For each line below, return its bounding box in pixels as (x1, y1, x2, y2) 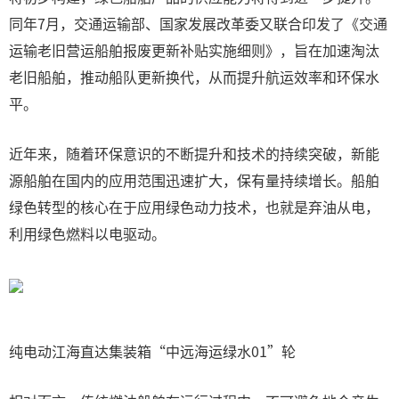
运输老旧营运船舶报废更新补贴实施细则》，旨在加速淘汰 (9, 39, 379, 61)
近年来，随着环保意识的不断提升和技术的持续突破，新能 (9, 142, 379, 164)
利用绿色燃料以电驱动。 (9, 223, 166, 244)
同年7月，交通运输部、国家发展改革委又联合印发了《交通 (9, 12, 387, 34)
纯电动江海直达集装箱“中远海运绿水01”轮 (9, 340, 296, 362)
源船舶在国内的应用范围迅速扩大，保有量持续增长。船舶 (9, 169, 379, 191)
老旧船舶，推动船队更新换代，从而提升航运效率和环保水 (9, 66, 379, 87)
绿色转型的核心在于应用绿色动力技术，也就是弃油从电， (9, 196, 379, 217)
